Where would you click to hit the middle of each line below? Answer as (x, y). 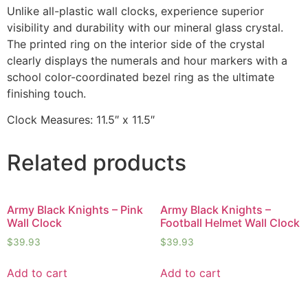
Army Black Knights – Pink (75, 209)
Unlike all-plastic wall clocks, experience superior (135, 11)
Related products (97, 162)
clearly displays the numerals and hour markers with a (147, 60)
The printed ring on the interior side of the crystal (136, 44)
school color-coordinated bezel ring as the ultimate (141, 77)
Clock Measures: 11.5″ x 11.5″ (81, 119)
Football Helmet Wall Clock (230, 222)
